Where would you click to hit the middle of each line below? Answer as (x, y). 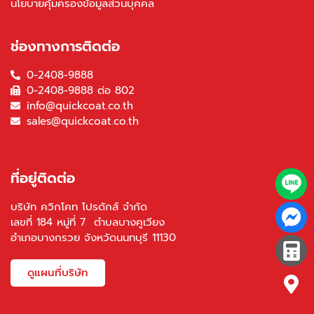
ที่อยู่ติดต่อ (43, 178)
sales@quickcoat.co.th (82, 122)
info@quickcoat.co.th (80, 106)
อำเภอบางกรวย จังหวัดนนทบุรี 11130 (93, 238)
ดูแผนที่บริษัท (58, 273)
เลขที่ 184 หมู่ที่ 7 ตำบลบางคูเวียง (88, 223)
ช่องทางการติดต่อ (65, 47)
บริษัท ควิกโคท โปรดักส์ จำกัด (79, 207)
